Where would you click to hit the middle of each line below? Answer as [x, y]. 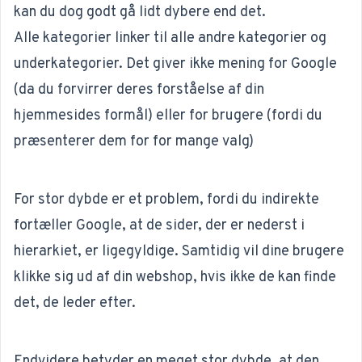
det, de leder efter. [75, 303]
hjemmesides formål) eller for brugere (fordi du [168, 116]
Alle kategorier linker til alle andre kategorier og [170, 38]
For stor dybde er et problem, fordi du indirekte [166, 200]
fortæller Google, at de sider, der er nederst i [159, 225]
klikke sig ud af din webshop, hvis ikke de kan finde [175, 277]
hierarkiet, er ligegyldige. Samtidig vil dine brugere [179, 251]
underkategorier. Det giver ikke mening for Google [175, 64]
